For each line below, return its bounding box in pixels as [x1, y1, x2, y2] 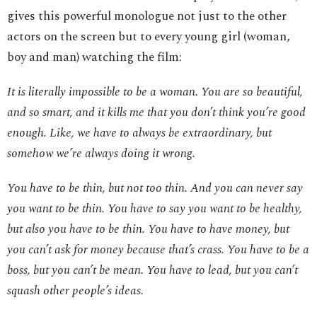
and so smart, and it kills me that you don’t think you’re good [7, 103, 306, 122]
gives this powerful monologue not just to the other [7, 7, 287, 26]
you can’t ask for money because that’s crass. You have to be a [7, 241, 309, 260]
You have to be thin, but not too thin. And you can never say [7, 179, 303, 198]
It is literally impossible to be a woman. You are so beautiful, [7, 83, 303, 102]
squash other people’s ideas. [7, 282, 144, 301]
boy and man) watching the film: [7, 48, 188, 67]
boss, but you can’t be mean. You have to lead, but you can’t [7, 261, 298, 280]
